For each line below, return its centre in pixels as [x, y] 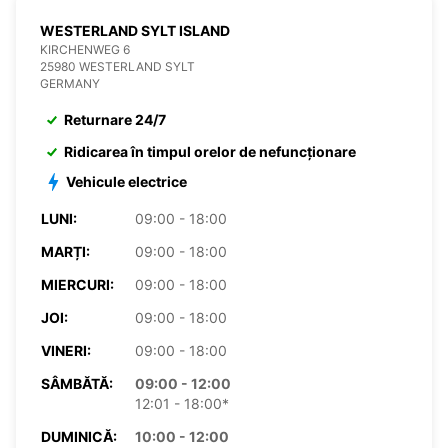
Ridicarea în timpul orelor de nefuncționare [210, 151]
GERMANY [70, 83]
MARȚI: [65, 251]
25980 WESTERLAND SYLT [117, 66]
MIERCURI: [77, 284]
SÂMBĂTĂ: [77, 383]
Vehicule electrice [126, 181]
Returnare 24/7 [115, 119]
